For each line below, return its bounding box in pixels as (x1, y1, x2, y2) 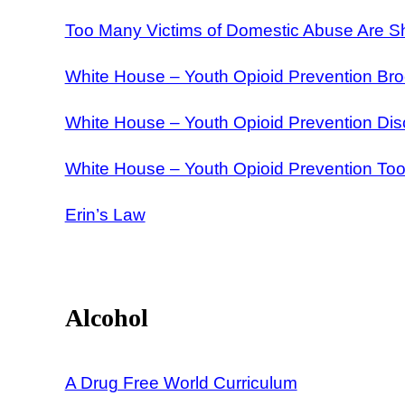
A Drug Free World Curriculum (64, 372, 297, 392)
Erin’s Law (64, 204, 146, 224)
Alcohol (64, 304, 148, 332)
